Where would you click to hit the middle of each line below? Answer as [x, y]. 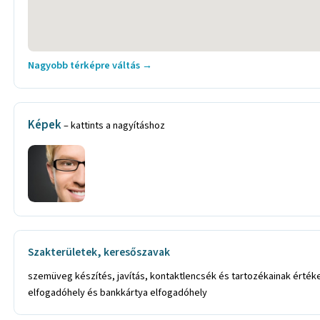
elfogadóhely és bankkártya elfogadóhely [118, 292]
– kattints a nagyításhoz [115, 126]
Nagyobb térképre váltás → [90, 65]
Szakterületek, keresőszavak [99, 252]
